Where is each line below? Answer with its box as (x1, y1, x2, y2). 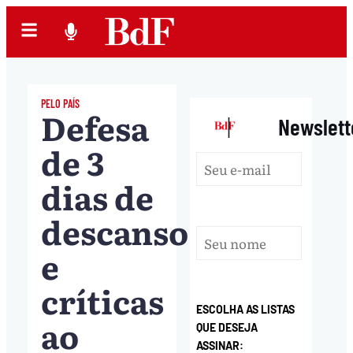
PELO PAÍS (40, 96, 80, 110)
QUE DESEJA (196, 321, 258, 335)
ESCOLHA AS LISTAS (196, 303, 295, 317)
